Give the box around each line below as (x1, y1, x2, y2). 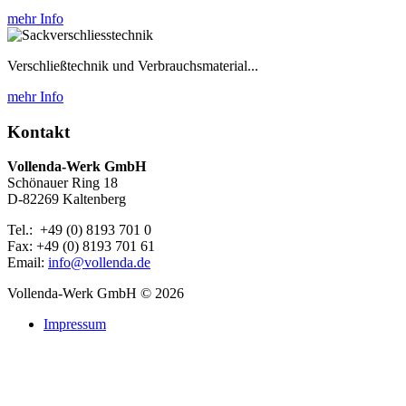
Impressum (43, 316, 106, 333)
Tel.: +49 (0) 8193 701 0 (7, 222, 151, 238)
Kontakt (7, 121, 70, 141)
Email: (7, 255, 48, 271)
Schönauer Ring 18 (7, 175, 118, 191)
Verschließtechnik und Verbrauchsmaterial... (7, 58, 258, 73)
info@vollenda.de (48, 255, 150, 271)
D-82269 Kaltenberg (7, 191, 126, 208)
